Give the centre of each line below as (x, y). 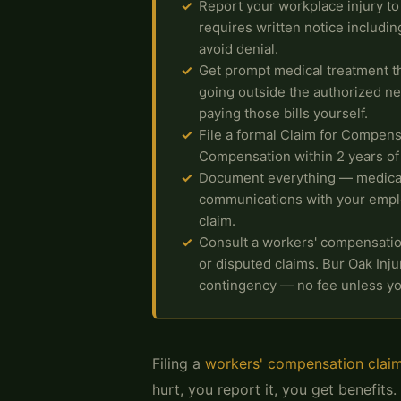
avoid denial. (239, 48)
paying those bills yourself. (283, 113)
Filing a (179, 363)
